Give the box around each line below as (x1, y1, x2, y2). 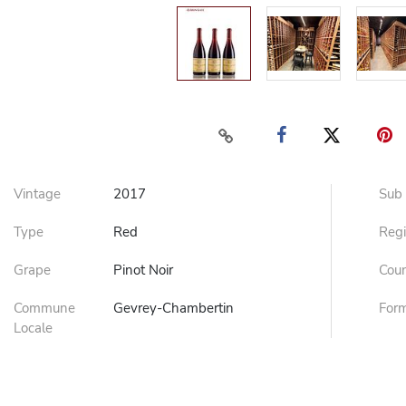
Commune (14, 299, 75, 317)
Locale (14, 319, 53, 337)
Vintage (14, 185, 61, 203)
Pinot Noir (113, 261, 173, 279)
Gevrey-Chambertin (113, 299, 234, 317)
